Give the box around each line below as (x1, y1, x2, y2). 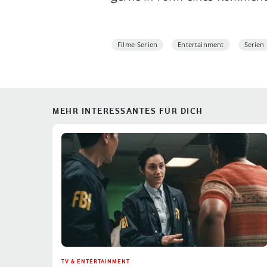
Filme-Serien (117, 39, 158, 49)
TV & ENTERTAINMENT (61, 257, 130, 265)
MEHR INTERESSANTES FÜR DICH (52, 105, 203, 116)
